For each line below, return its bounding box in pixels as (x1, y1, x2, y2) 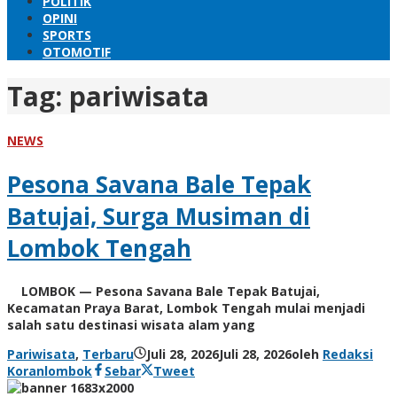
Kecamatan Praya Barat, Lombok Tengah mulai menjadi (7, 300, 365, 317)
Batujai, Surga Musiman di (7, 199, 310, 232)
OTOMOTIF (43, 43, 111, 60)
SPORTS (43, 27, 91, 43)
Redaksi (323, 346, 373, 363)
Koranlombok (7, 362, 92, 380)
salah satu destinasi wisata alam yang (7, 316, 255, 334)
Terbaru (82, 346, 134, 363)
